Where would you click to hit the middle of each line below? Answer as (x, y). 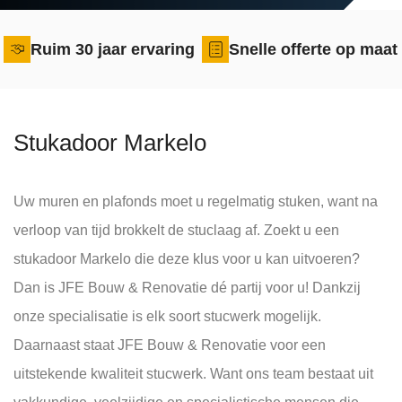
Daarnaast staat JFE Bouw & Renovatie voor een (170, 345)
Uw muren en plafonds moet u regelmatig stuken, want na (196, 201)
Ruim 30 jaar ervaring (113, 49)
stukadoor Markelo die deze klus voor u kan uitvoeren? (187, 259)
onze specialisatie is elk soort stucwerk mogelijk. (167, 316)
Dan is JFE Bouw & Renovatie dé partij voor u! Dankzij (187, 288)
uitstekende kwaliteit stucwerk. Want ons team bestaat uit (193, 374)
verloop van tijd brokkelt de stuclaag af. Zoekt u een (176, 230)
